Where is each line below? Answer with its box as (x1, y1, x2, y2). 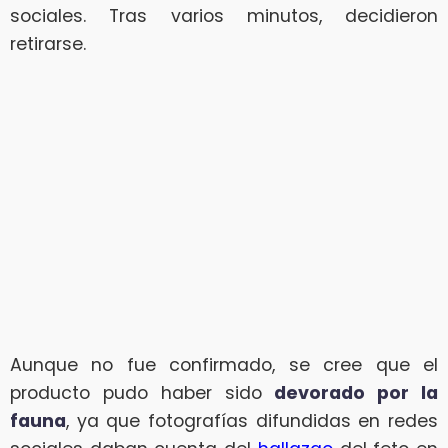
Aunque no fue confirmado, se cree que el (10, 353, 438, 378)
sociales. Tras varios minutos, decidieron (10, 4, 438, 29)
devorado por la (274, 381, 439, 406)
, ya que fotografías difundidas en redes (66, 409, 438, 434)
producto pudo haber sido (10, 381, 275, 406)
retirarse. (10, 32, 86, 57)
